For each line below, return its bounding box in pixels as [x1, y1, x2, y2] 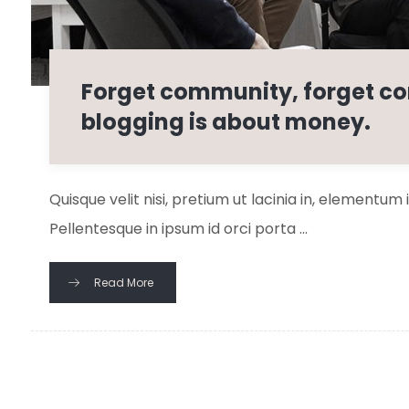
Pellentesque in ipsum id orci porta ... [48, 218, 308, 240]
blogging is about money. [80, 107, 371, 138]
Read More [93, 274, 153, 290]
